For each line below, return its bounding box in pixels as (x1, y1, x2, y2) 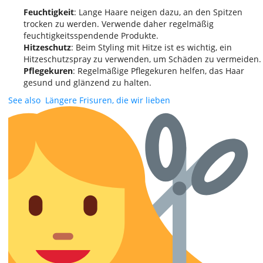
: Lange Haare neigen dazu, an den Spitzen (74, 6, 242, 18)
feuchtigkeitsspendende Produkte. (23, 30, 159, 41)
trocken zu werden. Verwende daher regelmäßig (23, 18, 214, 29)
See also (8, 95, 41, 106)
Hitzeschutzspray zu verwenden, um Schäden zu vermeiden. (23, 53, 261, 65)
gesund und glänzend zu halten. (23, 77, 151, 88)
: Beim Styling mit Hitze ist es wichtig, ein (71, 42, 232, 53)
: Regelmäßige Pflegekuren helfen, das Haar (73, 65, 244, 76)
